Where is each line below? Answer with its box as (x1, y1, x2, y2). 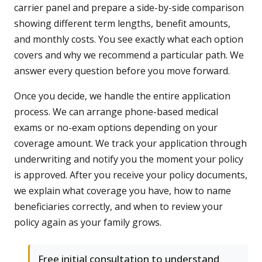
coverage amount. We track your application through (14, 137, 247, 150)
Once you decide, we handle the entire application (14, 89, 230, 103)
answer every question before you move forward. (14, 64, 230, 78)
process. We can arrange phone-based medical (14, 105, 218, 119)
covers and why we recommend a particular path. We (14, 49, 244, 62)
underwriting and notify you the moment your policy (14, 153, 243, 166)
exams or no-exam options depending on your (14, 121, 218, 135)
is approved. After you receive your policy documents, (14, 168, 247, 182)
